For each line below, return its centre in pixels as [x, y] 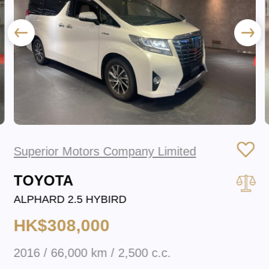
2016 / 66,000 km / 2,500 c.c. [92, 253]
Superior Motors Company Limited [105, 151]
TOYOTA [43, 180]
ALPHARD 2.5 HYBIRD [70, 199]
